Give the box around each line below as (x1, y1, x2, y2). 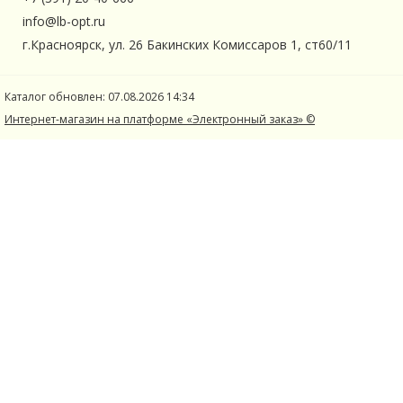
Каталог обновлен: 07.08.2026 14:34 (4, 89, 194, 104)
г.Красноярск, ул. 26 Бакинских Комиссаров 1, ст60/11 (22, 36, 352, 53)
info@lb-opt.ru (22, 13, 105, 30)
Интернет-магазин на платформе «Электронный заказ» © (4, 112, 315, 127)
